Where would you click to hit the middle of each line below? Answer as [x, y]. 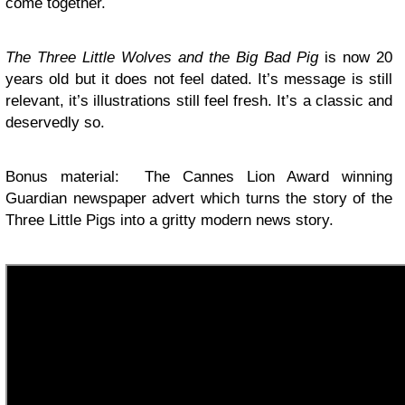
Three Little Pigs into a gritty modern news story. [170, 220]
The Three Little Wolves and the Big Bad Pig [165, 57]
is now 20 [358, 57]
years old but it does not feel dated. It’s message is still [199, 79]
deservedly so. [55, 122]
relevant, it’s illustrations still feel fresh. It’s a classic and [199, 101]
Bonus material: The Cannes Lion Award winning [199, 177]
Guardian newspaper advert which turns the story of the [199, 198]
